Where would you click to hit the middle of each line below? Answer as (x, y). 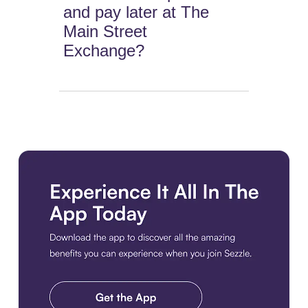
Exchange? (104, 51)
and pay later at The (136, 12)
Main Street (106, 32)
